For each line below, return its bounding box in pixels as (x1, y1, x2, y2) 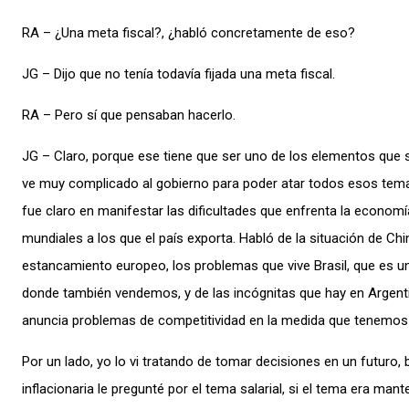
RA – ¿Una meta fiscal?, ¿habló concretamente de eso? (22, 25, 355, 41)
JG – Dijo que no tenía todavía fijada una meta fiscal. (22, 66, 335, 82)
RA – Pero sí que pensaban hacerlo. (22, 107, 236, 123)
